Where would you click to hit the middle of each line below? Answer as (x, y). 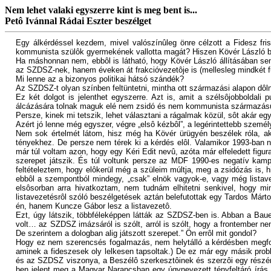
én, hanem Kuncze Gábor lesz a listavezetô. (94, 206)
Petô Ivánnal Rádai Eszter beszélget (78, 21)
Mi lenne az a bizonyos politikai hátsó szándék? (100, 79)
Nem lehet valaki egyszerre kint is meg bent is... (101, 10)
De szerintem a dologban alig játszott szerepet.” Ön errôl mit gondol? (136, 233)
